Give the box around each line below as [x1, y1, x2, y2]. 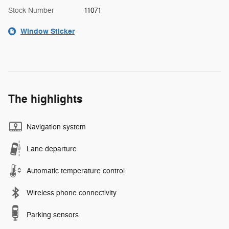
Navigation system [27, 122, 86, 131]
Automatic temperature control [27, 166, 125, 175]
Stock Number [8, 6, 54, 15]
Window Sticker [20, 26, 75, 36]
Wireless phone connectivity [27, 188, 117, 197]
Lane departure [27, 144, 77, 153]
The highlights [8, 91, 83, 106]
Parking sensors [27, 210, 79, 219]
